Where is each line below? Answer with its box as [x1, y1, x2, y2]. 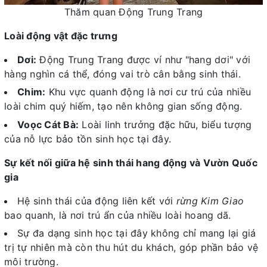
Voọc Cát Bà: [17, 118, 79, 131]
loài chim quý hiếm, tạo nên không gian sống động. [4, 100, 243, 113]
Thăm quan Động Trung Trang [64, 5, 203, 18]
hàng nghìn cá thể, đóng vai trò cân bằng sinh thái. [4, 67, 241, 80]
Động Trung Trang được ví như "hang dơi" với [36, 53, 250, 66]
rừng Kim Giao [176, 194, 244, 207]
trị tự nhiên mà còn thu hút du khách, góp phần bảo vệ [4, 241, 259, 254]
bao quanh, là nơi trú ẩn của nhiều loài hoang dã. [4, 209, 231, 221]
